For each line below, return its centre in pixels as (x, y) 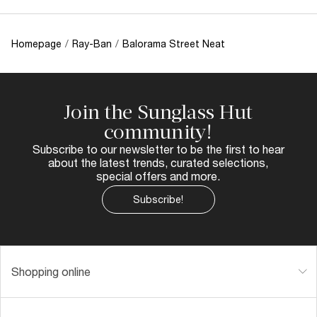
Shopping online (51, 271)
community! (158, 132)
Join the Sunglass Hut (158, 112)
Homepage (36, 43)
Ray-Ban (92, 43)
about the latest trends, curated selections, (158, 162)
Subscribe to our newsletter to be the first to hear (158, 149)
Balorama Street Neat (174, 43)
